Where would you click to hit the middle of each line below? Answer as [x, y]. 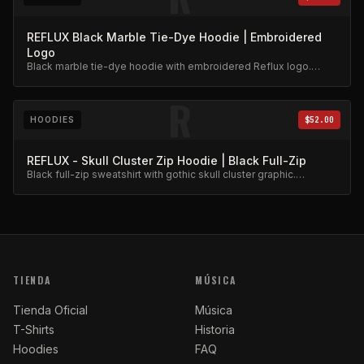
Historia [215, 329]
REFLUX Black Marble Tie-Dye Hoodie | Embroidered [174, 37]
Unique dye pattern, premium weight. [115, 79]
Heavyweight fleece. [77, 187]
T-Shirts [34, 329]
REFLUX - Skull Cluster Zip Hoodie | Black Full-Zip [167, 160]
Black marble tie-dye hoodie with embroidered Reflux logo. [169, 66]
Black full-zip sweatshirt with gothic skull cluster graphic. [161, 174]
